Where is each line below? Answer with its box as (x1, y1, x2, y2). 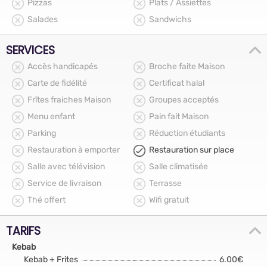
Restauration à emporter (27, 145, 120, 155)
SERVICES (6, 42, 55, 58)
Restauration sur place (149, 145, 234, 155)
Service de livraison (27, 178, 101, 188)
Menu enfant (27, 111, 75, 122)
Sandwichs (149, 14, 191, 24)
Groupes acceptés (149, 95, 219, 105)
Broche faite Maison (149, 61, 225, 72)
